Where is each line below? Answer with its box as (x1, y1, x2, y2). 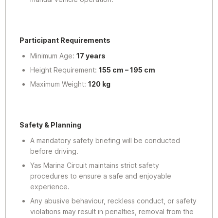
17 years (76, 51, 106, 60)
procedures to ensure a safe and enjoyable (30, 171, 171, 180)
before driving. (30, 146, 78, 155)
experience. (30, 182, 70, 191)
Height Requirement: (30, 65, 99, 74)
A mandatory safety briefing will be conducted (30, 136, 180, 145)
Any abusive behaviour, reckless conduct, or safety (30, 196, 197, 205)
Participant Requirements (19, 36, 111, 44)
